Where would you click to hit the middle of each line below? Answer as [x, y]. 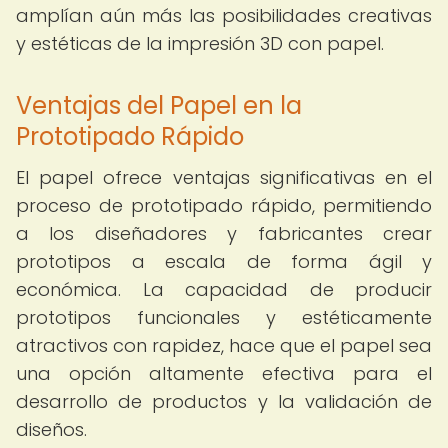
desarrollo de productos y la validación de [224, 401]
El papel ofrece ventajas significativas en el [224, 177]
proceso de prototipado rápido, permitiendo [224, 205]
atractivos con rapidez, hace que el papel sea [224, 345]
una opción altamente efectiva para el [224, 373]
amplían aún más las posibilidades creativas [224, 15]
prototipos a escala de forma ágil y [224, 261]
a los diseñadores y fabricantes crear [224, 233]
